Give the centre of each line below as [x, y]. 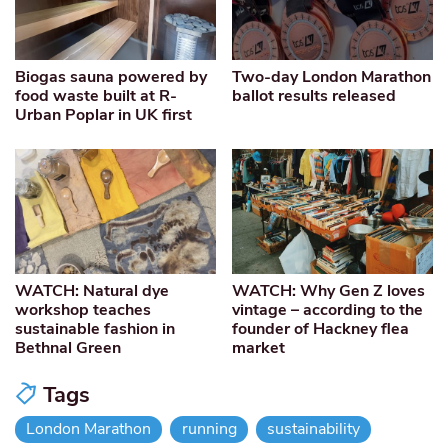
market [259, 348]
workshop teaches [83, 310]
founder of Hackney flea [321, 329]
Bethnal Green [68, 348]
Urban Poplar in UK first [103, 115]
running [209, 429]
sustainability [313, 429]
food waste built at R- [96, 96]
